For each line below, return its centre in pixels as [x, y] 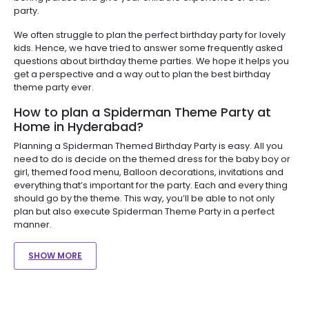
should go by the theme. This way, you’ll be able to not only [144, 198]
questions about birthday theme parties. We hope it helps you [151, 61]
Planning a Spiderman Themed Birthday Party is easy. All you [148, 146]
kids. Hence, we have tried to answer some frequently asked [148, 48]
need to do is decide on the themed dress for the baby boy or [152, 159]
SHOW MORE [55, 255]
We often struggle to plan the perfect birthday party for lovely [150, 34]
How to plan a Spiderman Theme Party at [142, 112]
